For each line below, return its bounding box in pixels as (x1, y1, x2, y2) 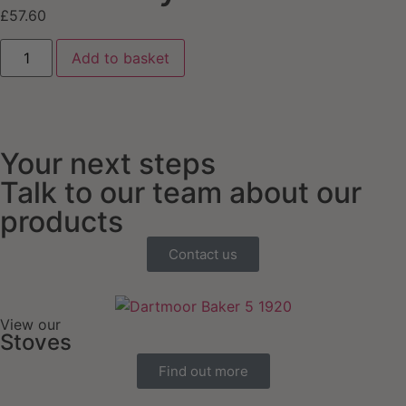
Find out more (158, 362, 248, 381)
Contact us (169, 246, 237, 264)
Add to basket (72, 49, 170, 68)
